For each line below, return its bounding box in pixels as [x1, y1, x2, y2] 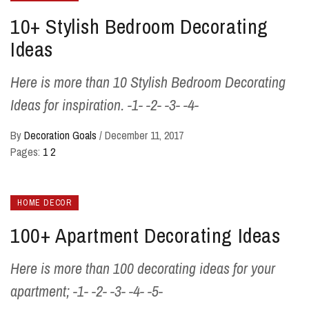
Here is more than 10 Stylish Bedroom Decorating [10, 72, 286, 93]
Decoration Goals [24, 128, 99, 143]
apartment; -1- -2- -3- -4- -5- [10, 281, 163, 302]
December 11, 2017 [105, 128, 183, 143]
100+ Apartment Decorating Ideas [10, 221, 281, 250]
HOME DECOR [17, 197, 72, 209]
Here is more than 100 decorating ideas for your [10, 258, 275, 279]
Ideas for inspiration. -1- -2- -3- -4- [10, 94, 199, 116]
